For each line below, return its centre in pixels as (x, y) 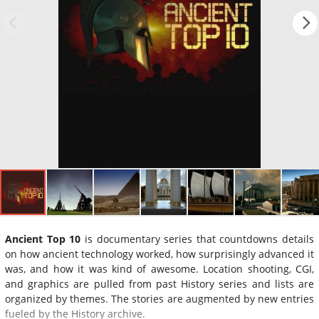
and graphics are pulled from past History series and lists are (159, 283)
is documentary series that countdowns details (197, 239)
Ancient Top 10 (43, 239)
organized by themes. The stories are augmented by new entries (159, 298)
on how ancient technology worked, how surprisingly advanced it (159, 253)
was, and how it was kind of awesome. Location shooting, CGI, (159, 268)
